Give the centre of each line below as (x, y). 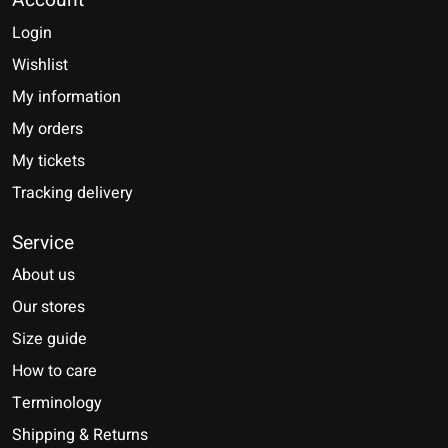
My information (66, 96)
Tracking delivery (72, 192)
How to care (54, 371)
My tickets (48, 160)
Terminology (57, 403)
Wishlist (40, 64)
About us (43, 275)
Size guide (49, 339)
